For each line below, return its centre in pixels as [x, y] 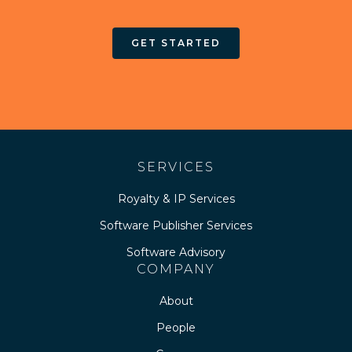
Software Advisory [176, 252]
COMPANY [176, 269]
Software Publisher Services [176, 225]
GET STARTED [176, 42]
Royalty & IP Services [176, 198]
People [176, 327]
